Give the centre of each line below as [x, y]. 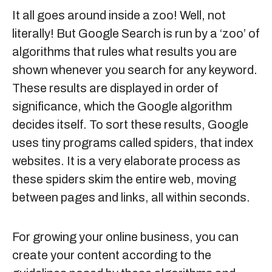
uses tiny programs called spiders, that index [133, 143]
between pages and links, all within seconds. [132, 197]
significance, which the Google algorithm [122, 106]
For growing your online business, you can [125, 237]
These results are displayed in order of [115, 88]
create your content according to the [112, 255]
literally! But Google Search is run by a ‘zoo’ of [136, 33]
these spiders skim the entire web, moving [124, 179]
